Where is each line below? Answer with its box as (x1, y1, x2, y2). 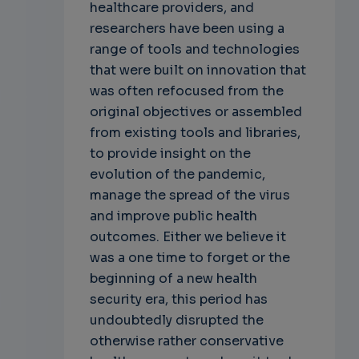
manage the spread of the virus (89, 187, 290, 204)
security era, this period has (89, 291, 268, 308)
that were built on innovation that (89, 62, 306, 79)
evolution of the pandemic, (89, 166, 265, 183)
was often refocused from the (89, 83, 284, 99)
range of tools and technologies (89, 41, 300, 58)
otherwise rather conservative (89, 333, 284, 349)
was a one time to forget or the (89, 249, 290, 266)
